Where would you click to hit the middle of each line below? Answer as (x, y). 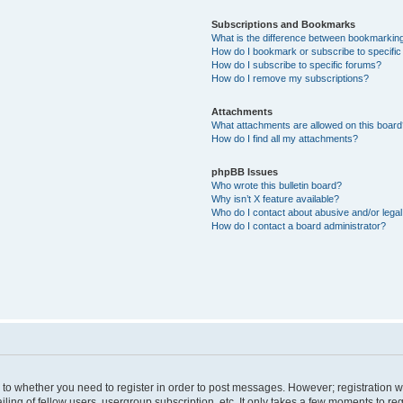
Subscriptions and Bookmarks (284, 24)
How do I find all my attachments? (285, 138)
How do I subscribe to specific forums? (297, 64)
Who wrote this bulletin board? (277, 185)
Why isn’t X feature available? (276, 198)
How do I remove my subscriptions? (291, 78)
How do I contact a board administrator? (299, 225)
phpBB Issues (245, 171)
